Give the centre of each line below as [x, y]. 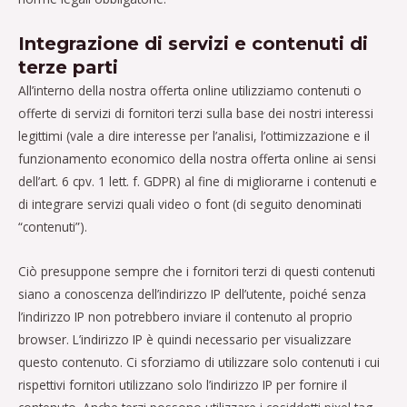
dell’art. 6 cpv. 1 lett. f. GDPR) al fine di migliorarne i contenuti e [198, 181]
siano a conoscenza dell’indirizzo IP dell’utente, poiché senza [192, 293]
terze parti [68, 67]
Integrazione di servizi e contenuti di [193, 43]
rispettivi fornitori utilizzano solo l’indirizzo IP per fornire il [183, 384]
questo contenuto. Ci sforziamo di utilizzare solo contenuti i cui [199, 362]
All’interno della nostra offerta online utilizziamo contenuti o [190, 90]
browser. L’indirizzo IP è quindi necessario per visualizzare [185, 339]
